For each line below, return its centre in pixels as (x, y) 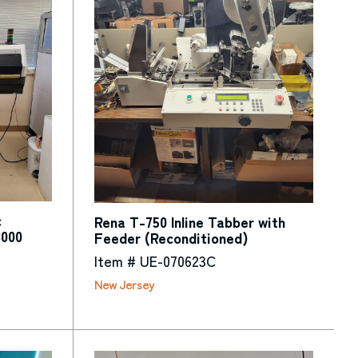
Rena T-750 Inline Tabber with (189, 222)
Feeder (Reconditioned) (171, 238)
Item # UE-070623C (155, 261)
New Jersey (124, 284)
